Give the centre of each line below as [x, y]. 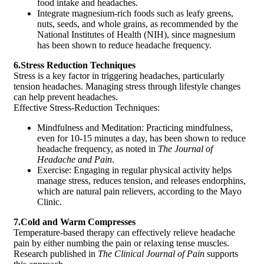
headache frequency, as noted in [98, 148]
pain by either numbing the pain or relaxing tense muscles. [121, 243]
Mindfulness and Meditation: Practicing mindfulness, [135, 127]
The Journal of [185, 148]
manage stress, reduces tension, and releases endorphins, [141, 180]
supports [221, 253]
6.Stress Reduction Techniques [75, 65]
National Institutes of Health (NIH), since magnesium [136, 34]
